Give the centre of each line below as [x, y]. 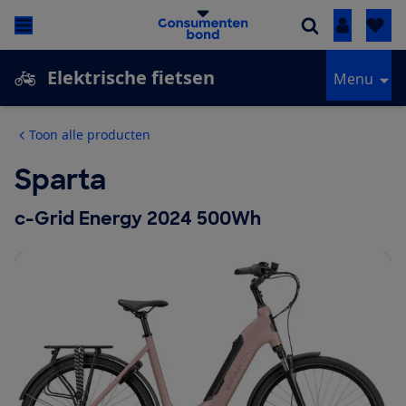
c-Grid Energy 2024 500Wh [138, 219]
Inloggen [372, 26]
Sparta [60, 180]
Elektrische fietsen [131, 78]
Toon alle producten [90, 135]
